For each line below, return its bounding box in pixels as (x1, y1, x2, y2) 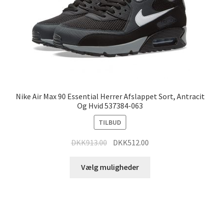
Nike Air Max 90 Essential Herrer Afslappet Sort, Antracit (15, 91, 205, 102)
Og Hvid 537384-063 (77, 101, 143, 111)
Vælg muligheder (81, 162, 139, 172)
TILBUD (99, 117, 121, 127)
